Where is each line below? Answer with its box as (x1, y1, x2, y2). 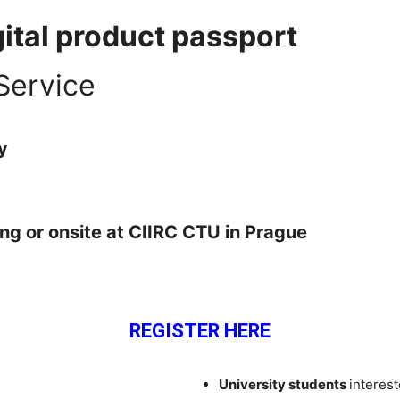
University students (219, 375, 349, 393)
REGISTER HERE (129, 319, 271, 342)
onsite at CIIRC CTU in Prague (48, 221, 307, 243)
